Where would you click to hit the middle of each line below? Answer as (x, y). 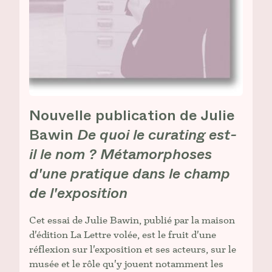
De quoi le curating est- (157, 135)
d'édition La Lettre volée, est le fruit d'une (123, 235)
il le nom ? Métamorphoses (121, 155)
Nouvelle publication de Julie (132, 116)
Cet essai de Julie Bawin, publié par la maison (132, 220)
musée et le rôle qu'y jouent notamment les (126, 264)
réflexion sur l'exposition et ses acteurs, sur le (133, 249)
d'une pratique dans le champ (130, 174)
